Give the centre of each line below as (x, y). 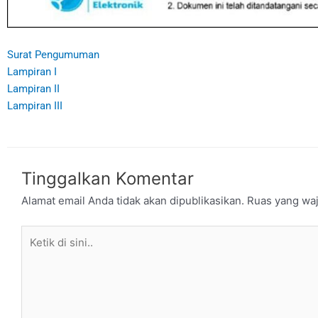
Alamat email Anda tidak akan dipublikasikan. (133, 201)
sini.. (32, 267)
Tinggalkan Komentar (108, 179)
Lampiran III (35, 105)
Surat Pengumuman (53, 54)
